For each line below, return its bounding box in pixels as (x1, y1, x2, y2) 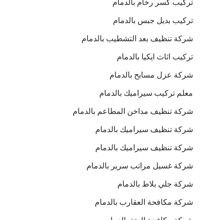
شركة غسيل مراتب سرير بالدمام (86, 162, 193, 170)
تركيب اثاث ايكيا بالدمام (117, 53, 193, 61)
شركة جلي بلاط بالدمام (117, 180, 193, 188)
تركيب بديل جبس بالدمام (113, 16, 193, 25)
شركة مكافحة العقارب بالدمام (91, 198, 193, 206)
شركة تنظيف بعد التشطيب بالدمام (82, 34, 193, 43)
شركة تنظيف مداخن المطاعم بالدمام (73, 107, 193, 115)
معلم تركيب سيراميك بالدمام (99, 89, 193, 97)
